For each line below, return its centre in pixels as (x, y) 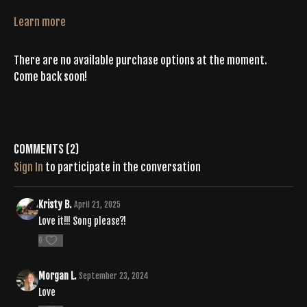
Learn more (40, 22)
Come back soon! (50, 76)
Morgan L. (57, 275)
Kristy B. (55, 204)
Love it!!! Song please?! (82, 221)
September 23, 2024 (114, 275)
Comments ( (42, 149)
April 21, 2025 (97, 204)
